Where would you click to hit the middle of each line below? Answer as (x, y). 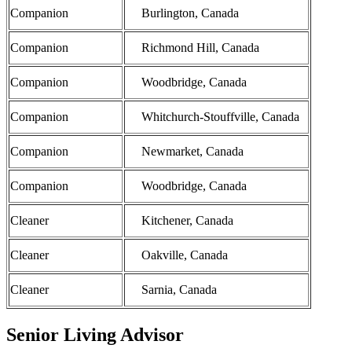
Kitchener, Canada (187, 220)
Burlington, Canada (190, 13)
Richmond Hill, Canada (200, 47)
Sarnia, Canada (179, 289)
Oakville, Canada (185, 255)
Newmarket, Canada (192, 151)
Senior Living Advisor (95, 334)
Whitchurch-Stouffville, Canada (220, 116)
